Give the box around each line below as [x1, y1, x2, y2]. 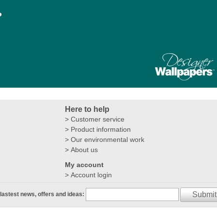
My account [64, 160, 104, 169]
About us [70, 145, 98, 154]
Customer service [70, 115, 124, 123]
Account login [70, 170, 112, 179]
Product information [70, 125, 131, 133]
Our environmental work [70, 135, 144, 143]
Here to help [64, 105, 109, 113]
